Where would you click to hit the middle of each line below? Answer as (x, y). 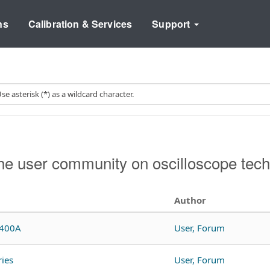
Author (190, 200)
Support (172, 24)
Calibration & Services (80, 24)
